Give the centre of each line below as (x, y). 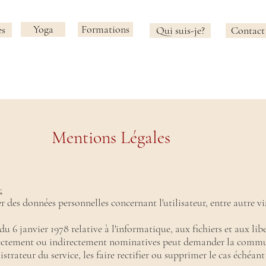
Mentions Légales (111, 137)
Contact (248, 30)
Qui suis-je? (180, 30)
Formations (105, 29)
